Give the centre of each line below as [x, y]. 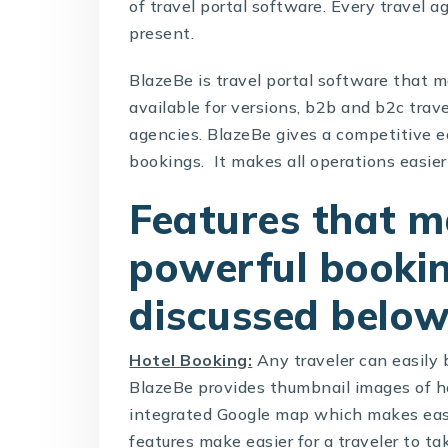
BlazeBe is [172, 79]
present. [162, 32]
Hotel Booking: [191, 359]
